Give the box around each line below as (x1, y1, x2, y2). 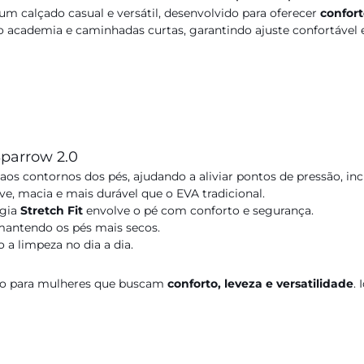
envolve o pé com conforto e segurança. (83, 203, 314, 218)
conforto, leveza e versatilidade (167, 276, 353, 291)
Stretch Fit (20, 203, 83, 218)
